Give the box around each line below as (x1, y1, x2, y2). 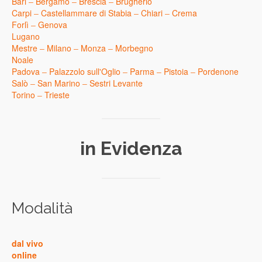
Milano (47, 42, 71, 54)
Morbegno (115, 42, 153, 54)
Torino (12, 88, 35, 101)
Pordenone (198, 65, 239, 77)
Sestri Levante (89, 77, 143, 89)
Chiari (141, 6, 163, 19)
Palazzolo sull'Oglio (49, 65, 120, 77)
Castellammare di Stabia (41, 6, 132, 19)
